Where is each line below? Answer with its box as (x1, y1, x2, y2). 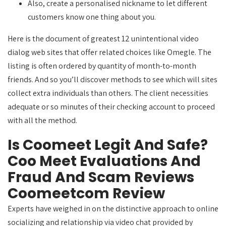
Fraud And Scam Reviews (8, 167, 194, 187)
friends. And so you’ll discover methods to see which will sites (8, 74, 217, 85)
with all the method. (8, 115, 77, 126)
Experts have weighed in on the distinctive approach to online (8, 203, 218, 214)
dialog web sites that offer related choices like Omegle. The (8, 47, 211, 58)
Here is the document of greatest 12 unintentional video (8, 33, 199, 44)
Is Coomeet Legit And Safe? (8, 135, 208, 155)
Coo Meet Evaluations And (8, 151, 201, 171)
